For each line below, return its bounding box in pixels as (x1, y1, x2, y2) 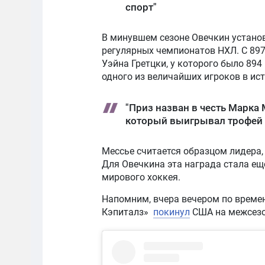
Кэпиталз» (102, 206, 153, 218)
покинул (153, 206, 190, 218)
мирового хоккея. (102, 171, 180, 183)
